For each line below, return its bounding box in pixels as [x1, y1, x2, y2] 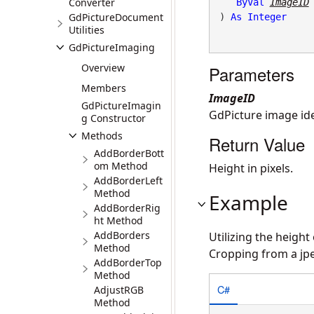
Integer [247, 11, 287, 22]
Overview [81, 61, 125, 74]
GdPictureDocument [69, 11, 163, 24]
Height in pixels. [209, 161, 293, 176]
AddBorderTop [94, 256, 162, 269]
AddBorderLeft [94, 174, 163, 187]
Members [81, 81, 126, 95]
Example [209, 189, 288, 216]
